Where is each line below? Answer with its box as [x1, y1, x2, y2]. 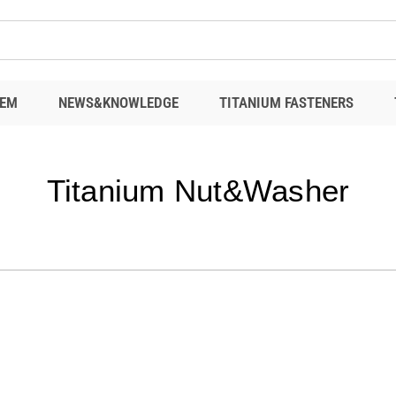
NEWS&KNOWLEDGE [58, 94, 179, 111]
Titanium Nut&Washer [46, 173, 350, 208]
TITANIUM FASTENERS [219, 94, 354, 111]
